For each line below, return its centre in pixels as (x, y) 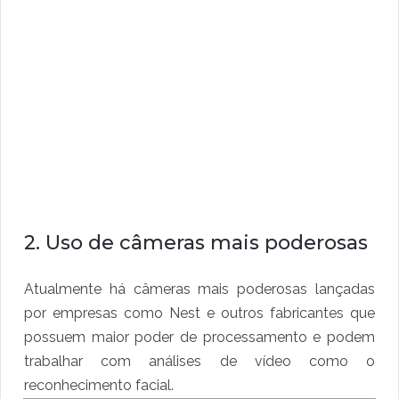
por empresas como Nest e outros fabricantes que (199, 313)
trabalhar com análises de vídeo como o (199, 362)
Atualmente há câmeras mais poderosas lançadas (199, 289)
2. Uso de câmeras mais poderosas (196, 243)
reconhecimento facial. (99, 386)
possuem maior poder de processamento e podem (199, 338)
